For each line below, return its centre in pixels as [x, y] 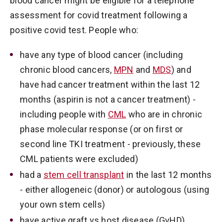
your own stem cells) [62, 204]
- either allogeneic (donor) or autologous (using [114, 190]
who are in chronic [164, 114]
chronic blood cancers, [67, 70]
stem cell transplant [84, 175]
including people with [64, 114]
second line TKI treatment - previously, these [111, 144]
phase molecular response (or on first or [101, 129]
